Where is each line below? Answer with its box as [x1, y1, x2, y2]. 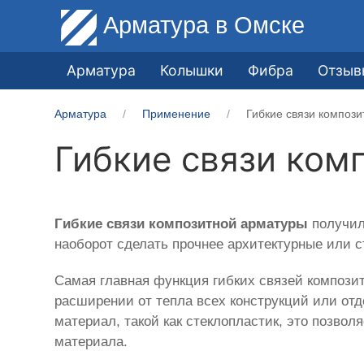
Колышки [160, 61, 224, 79]
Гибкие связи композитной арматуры [54, 215, 309, 232]
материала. [54, 333, 128, 349]
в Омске [215, 11, 305, 38]
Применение [142, 106, 211, 120]
